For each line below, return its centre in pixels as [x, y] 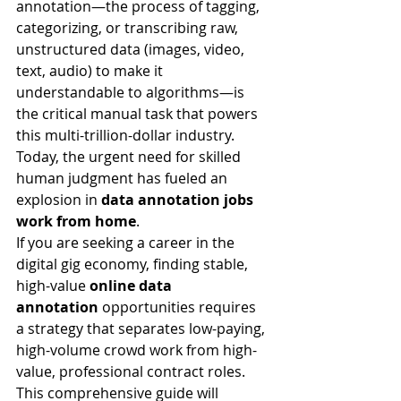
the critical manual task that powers [139, 114]
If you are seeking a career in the [127, 243]
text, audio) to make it [91, 71]
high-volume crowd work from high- [137, 350]
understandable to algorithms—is [132, 92]
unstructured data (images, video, [132, 49]
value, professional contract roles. [132, 371]
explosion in [59, 200]
